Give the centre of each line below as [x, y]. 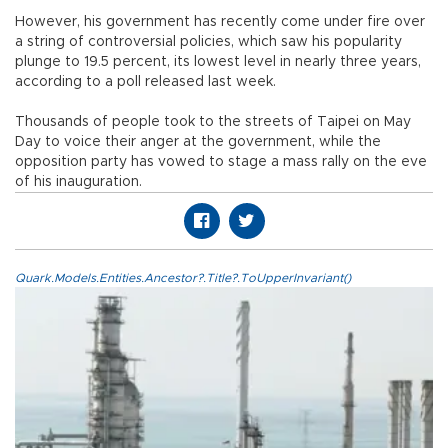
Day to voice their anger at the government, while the [198, 141]
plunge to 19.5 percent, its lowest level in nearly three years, [218, 61]
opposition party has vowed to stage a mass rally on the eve [221, 161]
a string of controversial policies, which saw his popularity [208, 41]
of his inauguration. [78, 181]
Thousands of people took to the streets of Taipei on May [213, 121]
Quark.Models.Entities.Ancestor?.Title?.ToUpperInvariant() [183, 277]
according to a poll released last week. [145, 81]
